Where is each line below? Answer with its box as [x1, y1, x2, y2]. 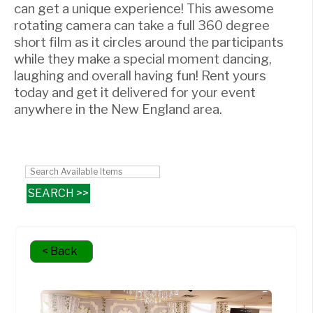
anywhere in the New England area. [14, 101, 222, 117]
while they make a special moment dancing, [14, 51, 272, 67]
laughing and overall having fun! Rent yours [14, 68, 266, 84]
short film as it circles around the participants [14, 34, 284, 50]
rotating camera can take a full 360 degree [14, 17, 270, 34]
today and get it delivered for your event [14, 85, 256, 101]
